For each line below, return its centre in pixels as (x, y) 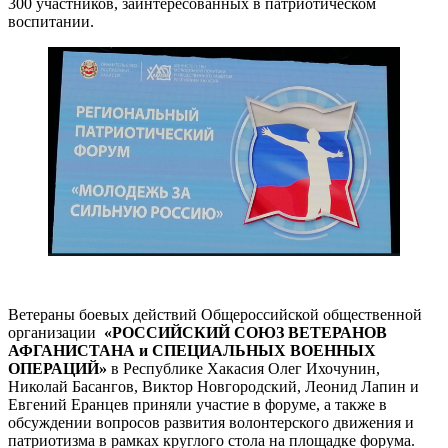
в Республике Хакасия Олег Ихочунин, (243, 368)
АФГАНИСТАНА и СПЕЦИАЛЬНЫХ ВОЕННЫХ (192, 350)
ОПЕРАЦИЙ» (57, 368)
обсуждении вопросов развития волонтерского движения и (211, 422)
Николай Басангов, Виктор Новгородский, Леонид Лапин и (213, 386)
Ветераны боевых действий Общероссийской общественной (215, 314)
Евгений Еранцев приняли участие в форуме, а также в (197, 404)
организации (56, 332)
